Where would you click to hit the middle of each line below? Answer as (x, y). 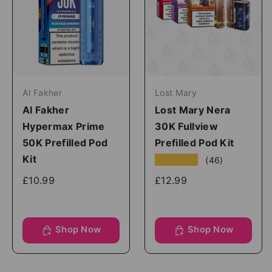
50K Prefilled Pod (65, 142)
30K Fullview (186, 126)
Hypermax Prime (64, 126)
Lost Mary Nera (193, 110)
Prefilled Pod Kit (195, 142)
